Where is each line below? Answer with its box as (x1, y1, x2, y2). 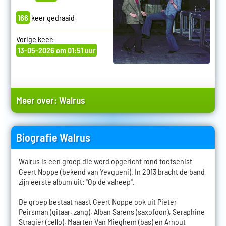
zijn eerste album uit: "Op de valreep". (18, 176, 135, 186)
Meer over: (16, 94, 59, 106)
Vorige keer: (16, 34, 54, 44)
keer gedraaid (29, 12, 75, 22)
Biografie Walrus (16, 130, 90, 144)
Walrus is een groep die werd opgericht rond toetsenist (18, 156, 192, 166)
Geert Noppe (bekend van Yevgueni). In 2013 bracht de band (18, 166, 205, 176)
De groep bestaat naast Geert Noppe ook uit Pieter (18, 196, 177, 206)
